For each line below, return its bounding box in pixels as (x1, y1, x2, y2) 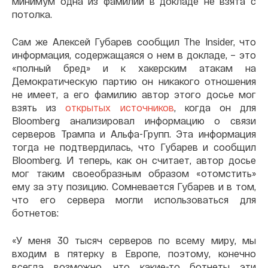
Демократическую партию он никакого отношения (12, 75, 256, 87)
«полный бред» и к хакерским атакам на (12, 62, 256, 74)
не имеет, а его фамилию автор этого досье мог (12, 89, 256, 100)
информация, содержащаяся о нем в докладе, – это (12, 49, 256, 60)
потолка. (12, 8, 52, 20)
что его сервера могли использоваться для (12, 194, 256, 205)
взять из (12, 102, 66, 113)
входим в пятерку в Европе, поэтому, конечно (12, 248, 256, 259)
